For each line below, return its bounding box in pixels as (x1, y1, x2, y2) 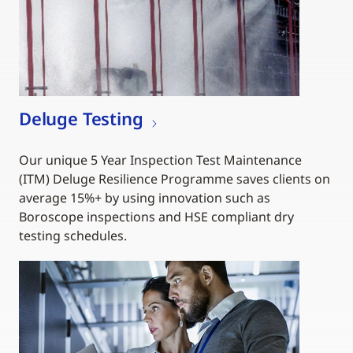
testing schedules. (19, 227, 127, 245)
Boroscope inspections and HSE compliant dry (19, 208, 294, 226)
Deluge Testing (19, 106, 143, 131)
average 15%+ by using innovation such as (19, 189, 270, 207)
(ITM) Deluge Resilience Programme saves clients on (19, 170, 330, 188)
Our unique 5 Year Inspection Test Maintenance (19, 151, 302, 169)
